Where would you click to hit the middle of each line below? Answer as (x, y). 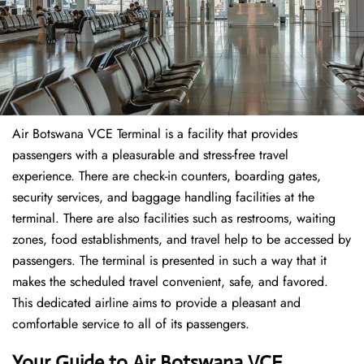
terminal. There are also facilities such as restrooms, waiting (174, 219)
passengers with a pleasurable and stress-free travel (150, 155)
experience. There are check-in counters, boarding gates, (167, 176)
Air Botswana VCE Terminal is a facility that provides (155, 134)
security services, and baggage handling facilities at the (163, 197)
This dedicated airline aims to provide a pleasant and (156, 303)
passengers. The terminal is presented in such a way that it (169, 261)
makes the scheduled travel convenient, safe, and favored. (170, 282)
